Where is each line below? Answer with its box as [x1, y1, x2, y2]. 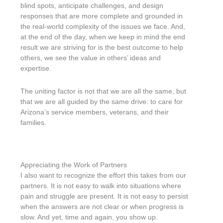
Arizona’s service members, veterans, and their [20, 108, 169, 116]
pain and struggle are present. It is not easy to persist [20, 192, 189, 201]
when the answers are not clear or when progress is [20, 203, 184, 211]
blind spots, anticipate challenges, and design [20, 1, 164, 10]
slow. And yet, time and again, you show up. [20, 213, 158, 222]
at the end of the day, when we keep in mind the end [20, 33, 186, 41]
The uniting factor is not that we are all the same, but [20, 87, 187, 95]
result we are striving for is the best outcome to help [20, 43, 184, 52]
